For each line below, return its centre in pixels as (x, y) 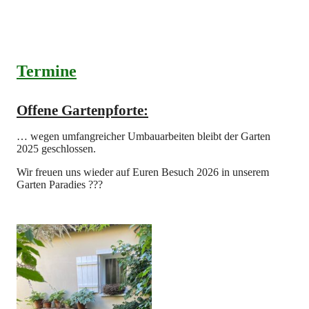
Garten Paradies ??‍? (60, 184)
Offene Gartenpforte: (82, 110)
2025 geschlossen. (56, 148)
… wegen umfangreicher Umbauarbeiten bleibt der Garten (143, 136)
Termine (47, 71)
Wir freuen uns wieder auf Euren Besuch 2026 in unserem (143, 172)
